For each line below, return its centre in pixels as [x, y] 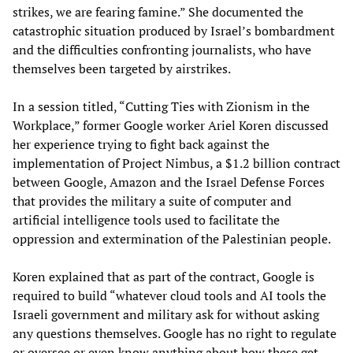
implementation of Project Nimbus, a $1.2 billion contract [176, 163]
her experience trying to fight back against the [141, 144]
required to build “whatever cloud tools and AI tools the [169, 295]
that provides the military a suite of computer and [152, 201]
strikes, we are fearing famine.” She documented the [158, 11]
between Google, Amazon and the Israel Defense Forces [169, 182]
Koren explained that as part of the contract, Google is [163, 276]
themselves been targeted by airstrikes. [122, 68]
